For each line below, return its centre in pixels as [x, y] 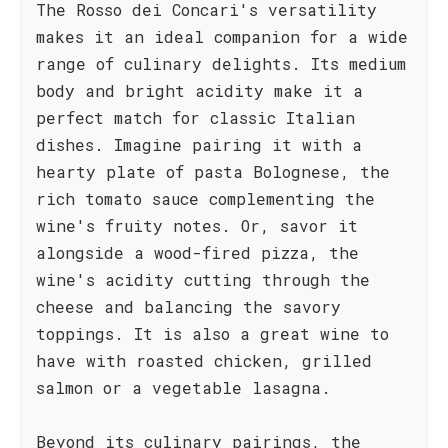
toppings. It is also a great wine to [212, 333]
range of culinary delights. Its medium [221, 63]
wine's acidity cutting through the [203, 279]
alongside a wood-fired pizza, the [197, 252]
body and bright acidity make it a [199, 90]
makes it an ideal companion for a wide [222, 36]
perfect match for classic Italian [195, 117]
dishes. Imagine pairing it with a [199, 144]
